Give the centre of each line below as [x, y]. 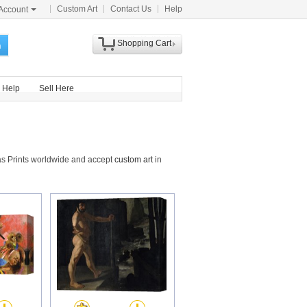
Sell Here [57, 88]
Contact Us [131, 9]
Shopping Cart [144, 43]
